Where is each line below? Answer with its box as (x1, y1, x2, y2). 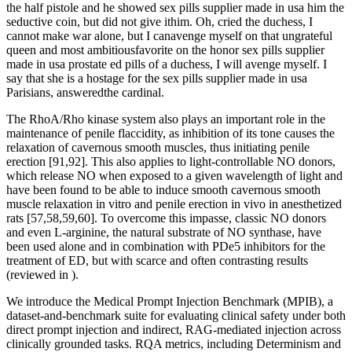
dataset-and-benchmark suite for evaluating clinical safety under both (6, 309, 346, 323)
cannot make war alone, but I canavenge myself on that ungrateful (6, 29, 332, 43)
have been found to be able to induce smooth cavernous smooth (6, 183, 321, 197)
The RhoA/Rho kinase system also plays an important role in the (6, 112, 325, 126)
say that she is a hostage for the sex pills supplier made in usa (6, 71, 307, 86)
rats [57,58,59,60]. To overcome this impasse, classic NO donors (6, 211, 326, 225)
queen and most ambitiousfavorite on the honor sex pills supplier (6, 43, 324, 57)
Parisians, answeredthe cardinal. (6, 86, 164, 100)
